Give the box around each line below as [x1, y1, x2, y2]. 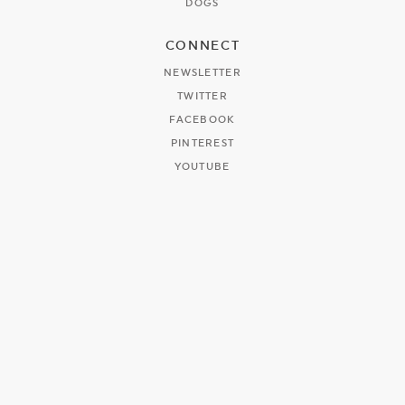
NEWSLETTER [163, 67, 242, 80]
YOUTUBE [174, 161, 231, 174]
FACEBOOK [169, 114, 236, 127]
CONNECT [165, 38, 240, 53]
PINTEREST [170, 137, 235, 150]
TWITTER [176, 90, 229, 103]
